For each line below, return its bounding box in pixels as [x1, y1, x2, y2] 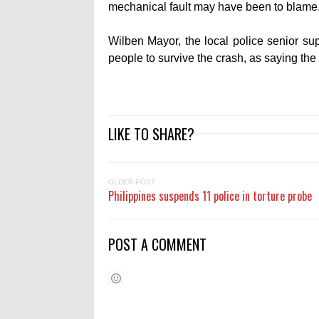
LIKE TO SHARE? [108, 123, 194, 145]
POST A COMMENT [108, 234, 206, 256]
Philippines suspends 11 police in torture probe [108, 187, 312, 205]
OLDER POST [108, 178, 155, 187]
